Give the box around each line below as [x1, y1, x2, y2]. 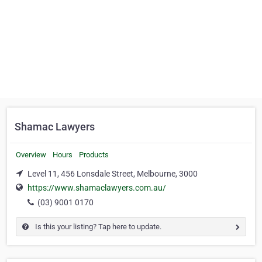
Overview [16, 150, 46, 159]
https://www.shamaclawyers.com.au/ [27, 183, 166, 193]
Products [79, 150, 109, 159]
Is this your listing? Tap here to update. [33, 222, 161, 232]
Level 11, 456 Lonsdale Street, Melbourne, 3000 [27, 169, 198, 178]
